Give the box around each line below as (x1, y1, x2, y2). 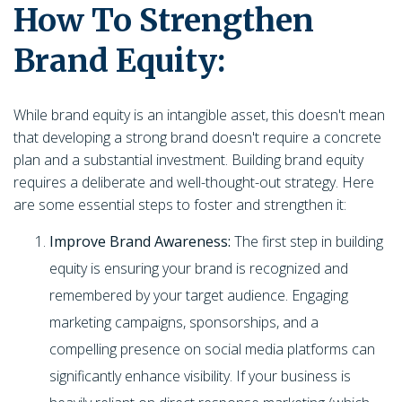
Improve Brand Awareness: (49, 232, 234, 251)
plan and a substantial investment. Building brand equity (13, 150, 363, 170)
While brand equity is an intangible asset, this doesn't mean (13, 105, 385, 125)
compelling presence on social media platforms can (49, 339, 375, 359)
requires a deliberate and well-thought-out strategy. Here (13, 172, 374, 192)
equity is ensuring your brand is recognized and (49, 258, 348, 278)
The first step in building (234, 232, 383, 251)
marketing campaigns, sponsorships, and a (49, 312, 319, 332)
